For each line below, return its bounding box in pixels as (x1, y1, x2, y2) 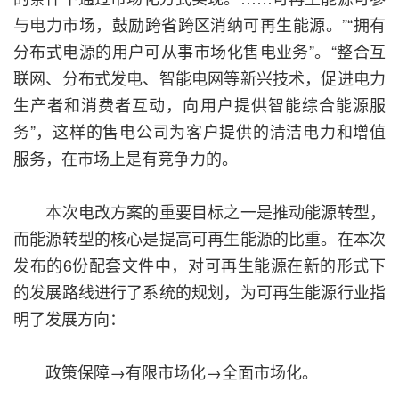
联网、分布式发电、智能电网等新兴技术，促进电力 (13, 66, 386, 90)
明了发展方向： (13, 306, 126, 330)
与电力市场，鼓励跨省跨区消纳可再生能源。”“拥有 (13, 12, 386, 37)
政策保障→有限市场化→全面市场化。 (13, 360, 318, 384)
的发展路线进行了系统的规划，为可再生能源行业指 (13, 280, 386, 304)
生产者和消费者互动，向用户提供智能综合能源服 (13, 93, 386, 117)
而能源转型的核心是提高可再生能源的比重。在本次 (13, 226, 386, 250)
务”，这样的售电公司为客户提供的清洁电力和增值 (13, 119, 386, 143)
